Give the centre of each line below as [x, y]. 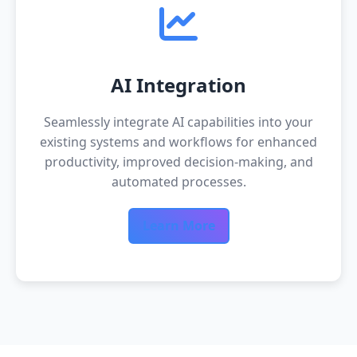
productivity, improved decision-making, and [178, 162]
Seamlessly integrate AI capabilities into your [178, 122]
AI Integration [178, 85]
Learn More [178, 226]
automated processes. [178, 182]
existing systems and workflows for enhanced [178, 142]
